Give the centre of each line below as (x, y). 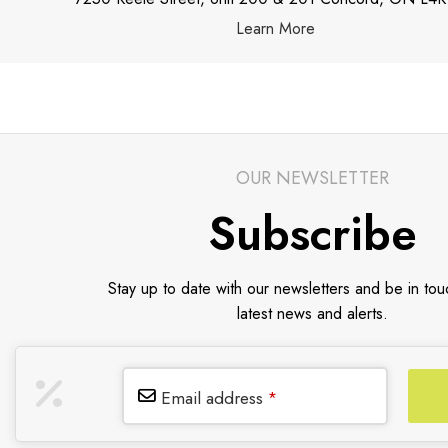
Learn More (275, 28)
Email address (211, 397)
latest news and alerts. (312, 313)
